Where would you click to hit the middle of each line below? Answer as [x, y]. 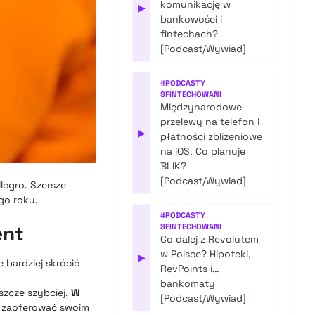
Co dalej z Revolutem [210, 239]
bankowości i [192, 19]
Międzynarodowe [201, 107]
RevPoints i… [190, 269]
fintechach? [189, 34]
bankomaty [188, 284]
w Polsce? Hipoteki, [206, 254]
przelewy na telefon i [210, 122]
